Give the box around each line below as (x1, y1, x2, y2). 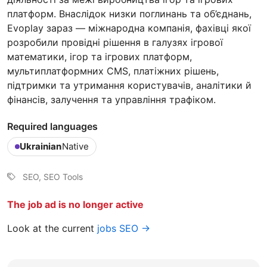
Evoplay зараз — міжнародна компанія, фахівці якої (7, 21, 251, 34)
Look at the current (7, 222, 97, 234)
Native (62, 140, 89, 152)
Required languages (7, 120, 98, 132)
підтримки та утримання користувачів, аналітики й (7, 79, 252, 91)
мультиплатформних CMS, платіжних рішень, (7, 64, 219, 77)
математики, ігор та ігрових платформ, (7, 50, 192, 63)
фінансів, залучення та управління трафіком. (7, 93, 216, 105)
